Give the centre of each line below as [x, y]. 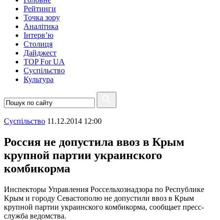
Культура [39, 79]
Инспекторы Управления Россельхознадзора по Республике [104, 189]
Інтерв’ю [39, 35]
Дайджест [40, 53]
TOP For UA [44, 62]
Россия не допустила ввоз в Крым [94, 142]
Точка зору [42, 17]
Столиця [38, 44]
